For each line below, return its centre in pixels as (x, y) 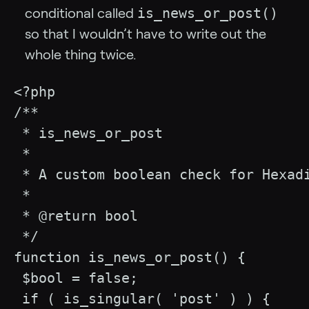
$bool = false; (76, 278)
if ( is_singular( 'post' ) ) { (142, 299)
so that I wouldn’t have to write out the (146, 34)
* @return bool (76, 216)
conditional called (81, 13)
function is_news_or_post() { (130, 258)
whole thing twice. (80, 55)
